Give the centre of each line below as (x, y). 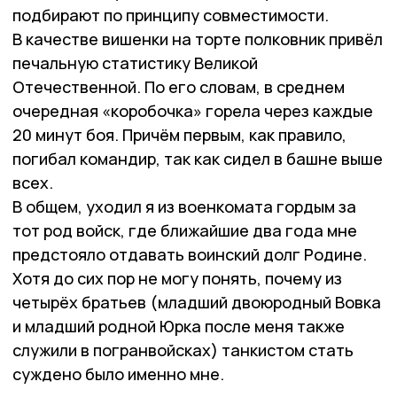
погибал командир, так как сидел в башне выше (198, 159)
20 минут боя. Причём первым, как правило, (179, 135)
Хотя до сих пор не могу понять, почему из (177, 279)
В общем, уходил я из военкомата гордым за (184, 207)
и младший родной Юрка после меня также (179, 327)
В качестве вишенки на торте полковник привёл (198, 39)
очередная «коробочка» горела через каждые (193, 111)
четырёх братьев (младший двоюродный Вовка (197, 303)
